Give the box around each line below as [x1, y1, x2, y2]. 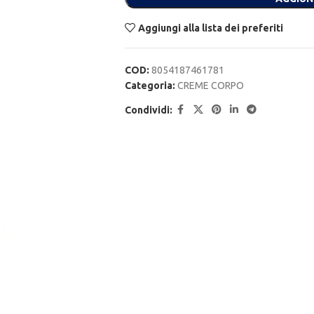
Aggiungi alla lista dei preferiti [138, 22, 284, 34]
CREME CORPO [177, 80, 244, 91]
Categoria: [124, 80, 175, 91]
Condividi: [124, 104, 172, 116]
